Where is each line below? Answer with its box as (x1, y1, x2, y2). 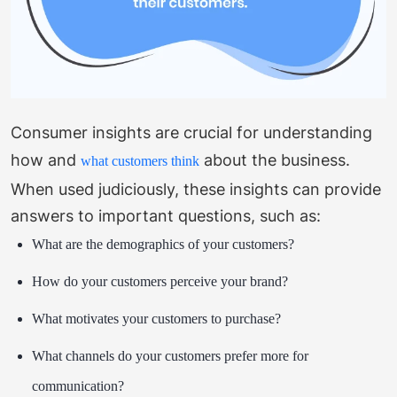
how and (11, 150, 81, 169)
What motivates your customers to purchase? (32, 310, 284, 326)
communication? (32, 378, 124, 393)
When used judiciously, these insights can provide (11, 179, 381, 198)
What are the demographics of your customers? (32, 236, 294, 252)
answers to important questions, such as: (11, 206, 325, 225)
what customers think (81, 152, 199, 168)
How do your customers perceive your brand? (32, 273, 292, 289)
